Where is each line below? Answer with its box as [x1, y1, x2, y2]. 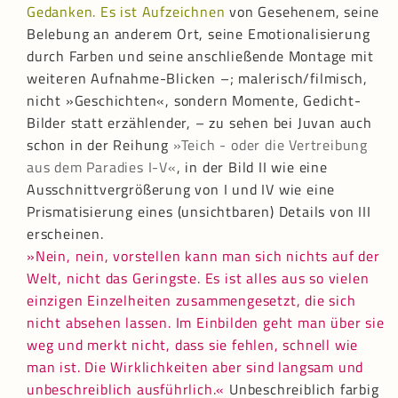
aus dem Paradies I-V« [27, 156, 177, 179]
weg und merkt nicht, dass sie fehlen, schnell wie [27, 334, 359, 356]
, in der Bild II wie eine [176, 156, 328, 179]
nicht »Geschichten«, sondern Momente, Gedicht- [27, 90, 362, 112]
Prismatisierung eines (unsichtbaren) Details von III [27, 201, 371, 223]
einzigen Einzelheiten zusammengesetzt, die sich [27, 290, 356, 312]
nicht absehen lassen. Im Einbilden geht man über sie [27, 312, 385, 334]
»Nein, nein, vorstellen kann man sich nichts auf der [27, 245, 380, 267]
